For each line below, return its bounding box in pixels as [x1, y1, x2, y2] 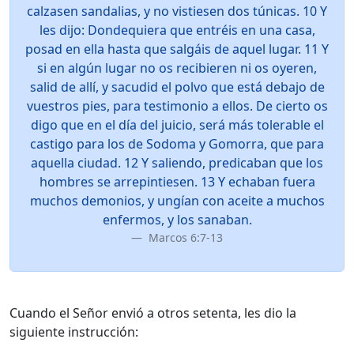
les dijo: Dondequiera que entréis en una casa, [39, 21, 315, 39]
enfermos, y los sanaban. [102, 211, 252, 228]
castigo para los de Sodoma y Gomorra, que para [30, 135, 324, 153]
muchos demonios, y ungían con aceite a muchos [29, 192, 325, 209]
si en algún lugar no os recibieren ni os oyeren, [37, 59, 317, 77]
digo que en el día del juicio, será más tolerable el [30, 116, 324, 134]
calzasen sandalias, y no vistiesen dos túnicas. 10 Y [27, 2, 327, 20]
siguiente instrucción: [9, 323, 138, 341]
